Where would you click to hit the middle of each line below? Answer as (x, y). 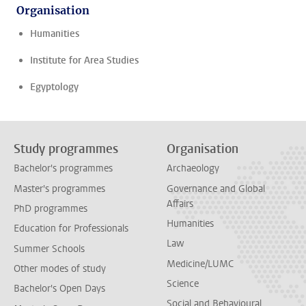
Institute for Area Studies (84, 60)
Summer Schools (49, 249)
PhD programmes (51, 208)
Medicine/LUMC (200, 264)
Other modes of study (60, 268)
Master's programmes (59, 189)
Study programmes (66, 149)
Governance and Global (216, 189)
